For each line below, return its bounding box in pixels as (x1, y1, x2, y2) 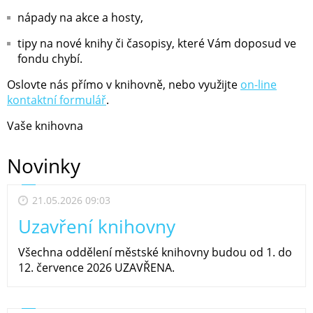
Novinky (7, 152, 80, 179)
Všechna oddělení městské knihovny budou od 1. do (18, 244, 292, 260)
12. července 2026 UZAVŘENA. (18, 259, 175, 275)
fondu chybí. (17, 50, 82, 66)
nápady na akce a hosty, (17, 9, 143, 25)
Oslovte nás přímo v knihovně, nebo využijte (7, 76, 240, 92)
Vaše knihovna (7, 117, 83, 133)
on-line (240, 76, 277, 92)
